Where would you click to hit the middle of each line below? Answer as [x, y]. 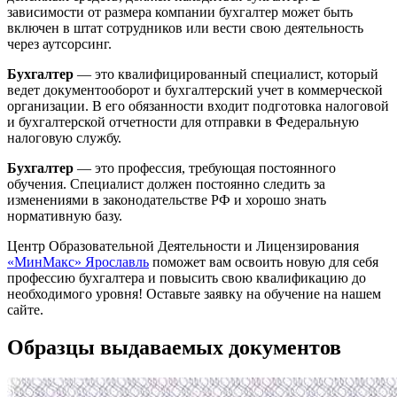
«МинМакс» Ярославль [78, 261]
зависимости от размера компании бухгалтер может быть [180, 12]
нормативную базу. [65, 215]
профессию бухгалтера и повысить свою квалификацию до [187, 277]
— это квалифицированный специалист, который [226, 74]
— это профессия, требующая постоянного [205, 167]
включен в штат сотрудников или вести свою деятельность [185, 27]
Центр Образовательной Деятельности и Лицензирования [183, 245]
